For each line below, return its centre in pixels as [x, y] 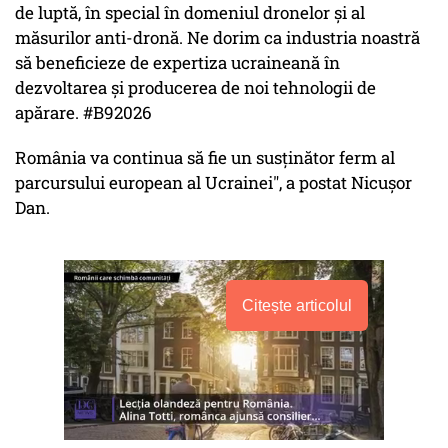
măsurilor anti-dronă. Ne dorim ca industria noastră [217, 38]
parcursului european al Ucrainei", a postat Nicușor [213, 183]
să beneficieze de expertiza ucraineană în [177, 63]
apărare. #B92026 [83, 113]
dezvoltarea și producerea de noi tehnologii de [195, 88]
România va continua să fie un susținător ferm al [205, 158]
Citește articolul [297, 306]
